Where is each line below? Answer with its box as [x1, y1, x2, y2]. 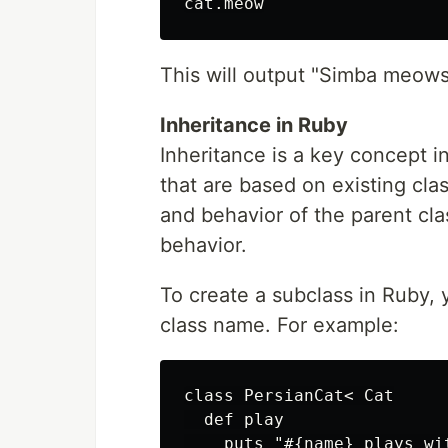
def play [184, 410, 284, 429]
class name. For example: [160, 313, 399, 337]
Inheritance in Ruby [160, 113, 348, 137]
